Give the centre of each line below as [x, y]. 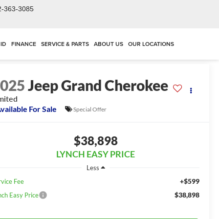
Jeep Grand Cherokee [98, 85]
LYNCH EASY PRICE [96, 154]
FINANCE [24, 44]
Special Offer [90, 109]
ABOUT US [109, 44]
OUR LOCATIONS [151, 44]
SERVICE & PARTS [65, 44]
